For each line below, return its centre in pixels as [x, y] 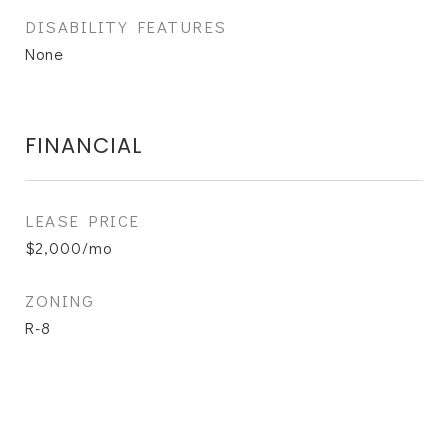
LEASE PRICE [82, 220]
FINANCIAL [84, 145]
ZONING [59, 300]
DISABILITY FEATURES [126, 26]
